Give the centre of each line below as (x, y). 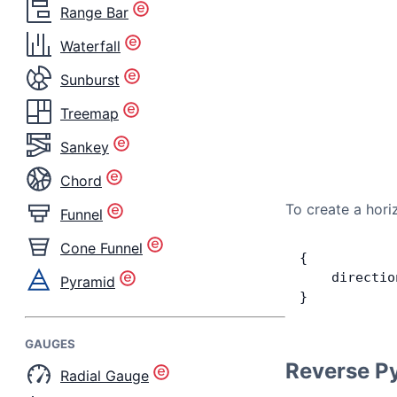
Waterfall (90, 46)
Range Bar (94, 12)
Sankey (85, 147)
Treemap (90, 113)
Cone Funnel (101, 248)
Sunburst (90, 79)
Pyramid (88, 281)
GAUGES (50, 344)
